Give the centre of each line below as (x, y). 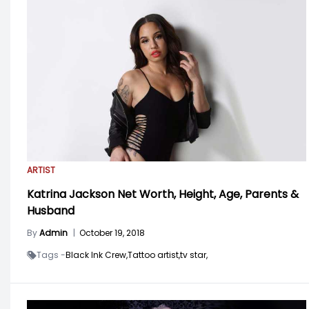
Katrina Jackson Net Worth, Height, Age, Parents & (163, 194)
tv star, (194, 255)
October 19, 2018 (112, 233)
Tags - (51, 255)
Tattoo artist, (154, 255)
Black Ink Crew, (97, 255)
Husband (51, 211)
